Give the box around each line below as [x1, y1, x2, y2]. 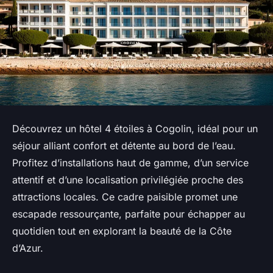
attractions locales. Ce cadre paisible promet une [12, 191, 238, 204]
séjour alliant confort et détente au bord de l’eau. [12, 140, 236, 152]
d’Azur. [12, 242, 43, 255]
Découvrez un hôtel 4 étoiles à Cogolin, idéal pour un [12, 122, 258, 135]
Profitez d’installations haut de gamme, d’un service [12, 157, 249, 169]
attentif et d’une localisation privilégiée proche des [12, 174, 243, 186]
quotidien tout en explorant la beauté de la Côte [12, 225, 232, 238]
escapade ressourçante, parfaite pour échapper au [12, 208, 245, 221]
